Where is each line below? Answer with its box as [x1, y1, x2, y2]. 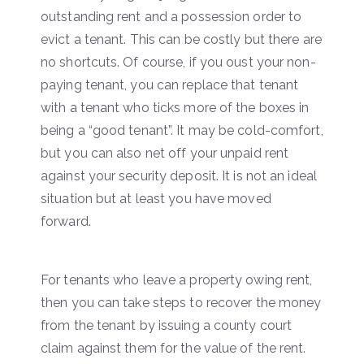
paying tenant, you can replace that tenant [41, 76, 299, 93]
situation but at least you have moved [41, 190, 271, 206]
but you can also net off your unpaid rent [41, 145, 289, 161]
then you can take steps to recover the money [41, 294, 322, 310]
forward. [41, 213, 91, 229]
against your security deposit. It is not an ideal [41, 167, 317, 184]
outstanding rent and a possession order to [41, 8, 302, 24]
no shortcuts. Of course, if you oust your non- [41, 54, 316, 70]
